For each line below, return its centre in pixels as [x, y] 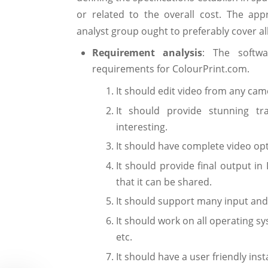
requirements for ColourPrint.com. [170, 69]
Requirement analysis [147, 53]
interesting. [141, 127]
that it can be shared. [164, 182]
